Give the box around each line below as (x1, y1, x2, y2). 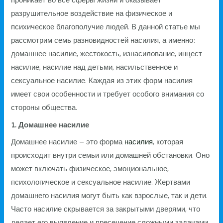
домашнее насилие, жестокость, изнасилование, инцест (11, 50, 203, 58)
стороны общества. (11, 104, 78, 112)
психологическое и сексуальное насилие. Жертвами (11, 178, 191, 186)
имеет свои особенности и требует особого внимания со (11, 90, 205, 99)
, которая (153, 137, 184, 146)
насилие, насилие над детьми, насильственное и (11, 63, 178, 72)
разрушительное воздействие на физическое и (11, 9, 173, 18)
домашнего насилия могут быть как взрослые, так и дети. (11, 191, 208, 200)
